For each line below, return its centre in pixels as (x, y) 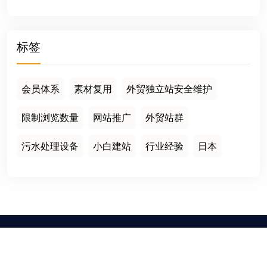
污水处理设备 (50, 146)
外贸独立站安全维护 (169, 89)
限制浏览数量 (50, 118)
